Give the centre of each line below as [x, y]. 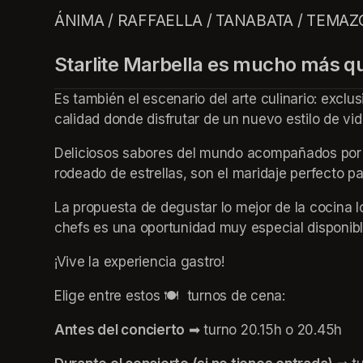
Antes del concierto [120, 329]
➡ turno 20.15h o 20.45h [264, 329]
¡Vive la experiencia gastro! [139, 261]
